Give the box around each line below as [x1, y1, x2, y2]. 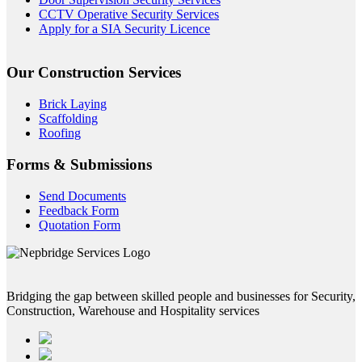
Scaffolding [39, 112, 98, 126]
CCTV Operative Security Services [39, 6, 219, 21]
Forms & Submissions [6, 155, 152, 173]
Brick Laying [39, 97, 107, 112]
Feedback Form [39, 203, 119, 217]
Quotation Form [39, 217, 120, 232]
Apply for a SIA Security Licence [39, 21, 210, 36]
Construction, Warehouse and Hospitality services [6, 303, 259, 318]
